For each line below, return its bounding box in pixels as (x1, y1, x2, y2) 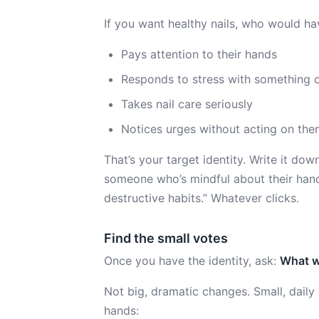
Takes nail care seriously (121, 97, 253, 111)
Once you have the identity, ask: (104, 253, 280, 268)
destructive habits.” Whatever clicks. (104, 191, 299, 205)
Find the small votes (104, 231, 228, 246)
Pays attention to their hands (121, 47, 277, 61)
